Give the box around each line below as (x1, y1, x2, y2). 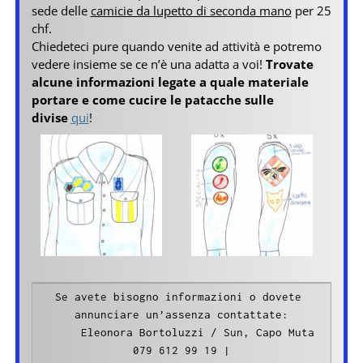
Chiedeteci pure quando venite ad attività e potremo (31, 38, 322, 55)
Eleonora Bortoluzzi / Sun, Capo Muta (49, 325, 81, 339)
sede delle (31, 2, 91, 19)
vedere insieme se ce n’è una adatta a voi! (31, 56, 266, 73)
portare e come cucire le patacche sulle (31, 92, 274, 109)
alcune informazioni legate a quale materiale (31, 74, 309, 91)
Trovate (265, 56, 314, 73)
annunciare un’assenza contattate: (75, 307, 288, 321)
